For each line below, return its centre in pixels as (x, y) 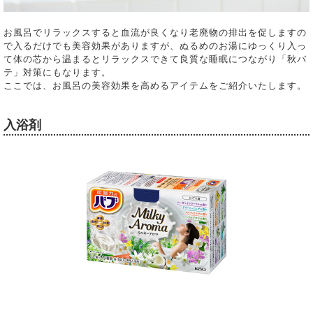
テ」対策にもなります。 (57, 72)
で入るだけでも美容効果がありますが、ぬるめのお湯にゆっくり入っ (155, 46)
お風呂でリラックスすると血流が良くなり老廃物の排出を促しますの (155, 32)
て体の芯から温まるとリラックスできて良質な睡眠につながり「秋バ (155, 59)
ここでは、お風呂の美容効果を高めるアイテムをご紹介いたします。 (155, 86)
